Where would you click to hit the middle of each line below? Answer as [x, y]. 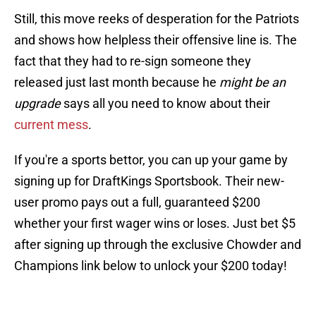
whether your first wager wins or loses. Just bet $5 [155, 224]
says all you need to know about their [165, 104]
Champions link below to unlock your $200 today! [151, 266]
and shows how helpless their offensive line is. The [156, 40]
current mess [51, 125]
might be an [253, 83]
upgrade [37, 104]
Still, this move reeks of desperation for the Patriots [157, 19]
